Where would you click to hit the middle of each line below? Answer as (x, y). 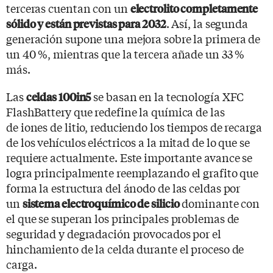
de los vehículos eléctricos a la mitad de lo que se (128, 142)
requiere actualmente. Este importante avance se (129, 157)
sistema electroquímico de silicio (101, 203)
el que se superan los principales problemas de (123, 218)
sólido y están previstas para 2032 (86, 23)
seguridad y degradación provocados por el (114, 233)
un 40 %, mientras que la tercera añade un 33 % (126, 53)
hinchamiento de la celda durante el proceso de (125, 248)
